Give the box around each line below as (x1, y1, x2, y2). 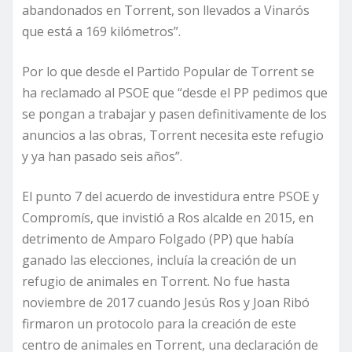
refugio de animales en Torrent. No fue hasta (22, 273, 290, 291)
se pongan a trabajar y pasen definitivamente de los (22, 105, 327, 123)
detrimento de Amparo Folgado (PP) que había (22, 230, 294, 248)
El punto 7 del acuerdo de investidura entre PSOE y (22, 188, 319, 206)
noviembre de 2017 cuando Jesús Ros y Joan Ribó (22, 294, 310, 312)
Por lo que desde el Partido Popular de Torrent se (22, 63, 314, 81)
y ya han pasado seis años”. (22, 148, 185, 166)
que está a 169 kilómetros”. (22, 23, 184, 41)
